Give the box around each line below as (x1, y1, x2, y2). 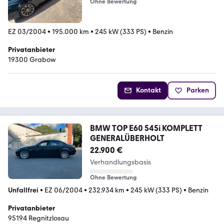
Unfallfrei (8, 186, 38, 195)
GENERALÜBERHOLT (89, 133, 164, 143)
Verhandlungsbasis (89, 158, 151, 167)
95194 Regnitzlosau (8, 214, 69, 223)
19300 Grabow (8, 55, 56, 64)
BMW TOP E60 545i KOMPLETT (89, 123, 202, 133)
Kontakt (136, 86, 161, 95)
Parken (186, 86, 209, 95)
